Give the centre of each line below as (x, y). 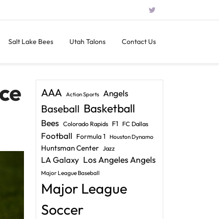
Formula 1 (91, 136)
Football (57, 136)
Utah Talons (88, 42)
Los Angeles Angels (119, 160)
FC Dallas (135, 124)
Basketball (109, 108)
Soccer (62, 209)
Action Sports (83, 94)
